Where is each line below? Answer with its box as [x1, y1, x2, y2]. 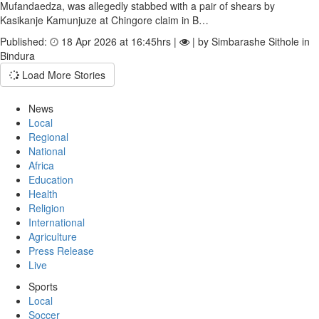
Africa [28, 158, 54, 172]
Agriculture [28, 229, 77, 244]
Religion [28, 201, 65, 215]
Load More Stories [19, 68, 105, 82]
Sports [28, 279, 58, 293]
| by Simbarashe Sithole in [189, 34, 310, 48]
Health [28, 187, 58, 201]
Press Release [28, 244, 94, 258]
